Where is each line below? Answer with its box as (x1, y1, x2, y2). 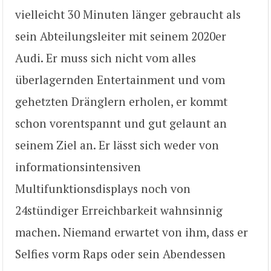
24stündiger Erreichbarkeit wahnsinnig (15, 203, 223, 218)
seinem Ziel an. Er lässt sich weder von (15, 137, 219, 153)
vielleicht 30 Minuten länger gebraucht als (15, 7, 241, 22)
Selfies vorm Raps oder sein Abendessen (15, 246, 226, 262)
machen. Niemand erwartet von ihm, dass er (15, 224, 248, 240)
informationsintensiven (15, 159, 141, 175)
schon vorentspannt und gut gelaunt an (15, 116, 227, 131)
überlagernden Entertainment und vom (15, 72, 225, 88)
